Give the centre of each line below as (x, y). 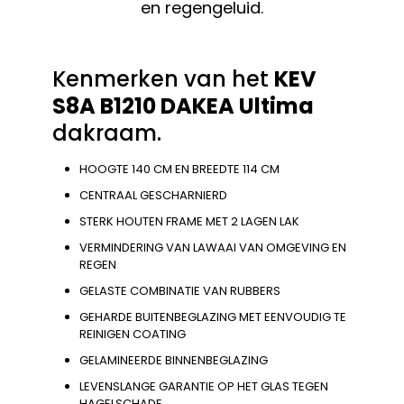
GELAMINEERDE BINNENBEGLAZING (174, 360)
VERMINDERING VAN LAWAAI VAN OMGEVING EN (213, 247)
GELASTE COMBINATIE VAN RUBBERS (180, 290)
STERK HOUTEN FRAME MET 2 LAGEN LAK (189, 221)
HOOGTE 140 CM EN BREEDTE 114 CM (179, 169)
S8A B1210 (106, 106)
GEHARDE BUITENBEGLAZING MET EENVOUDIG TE (213, 317)
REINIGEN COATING (133, 334)
